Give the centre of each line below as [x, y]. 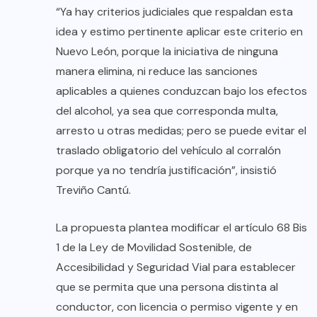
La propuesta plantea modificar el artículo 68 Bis [181, 227]
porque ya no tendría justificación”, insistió [166, 170]
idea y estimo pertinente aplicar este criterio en [179, 31]
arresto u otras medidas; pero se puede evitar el [181, 130]
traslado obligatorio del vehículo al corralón [168, 150]
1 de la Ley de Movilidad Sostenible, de [154, 247]
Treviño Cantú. [93, 190]
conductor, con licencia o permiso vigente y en [177, 306]
